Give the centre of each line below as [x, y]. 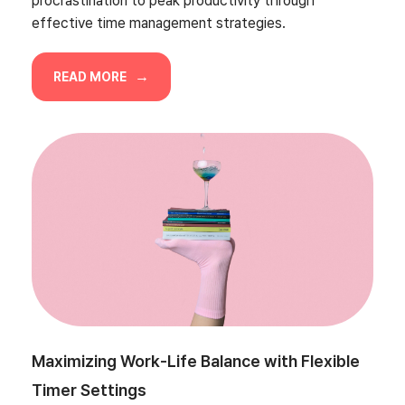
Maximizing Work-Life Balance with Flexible [196, 361]
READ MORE [91, 76]
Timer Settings [89, 390]
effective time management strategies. [159, 23]
